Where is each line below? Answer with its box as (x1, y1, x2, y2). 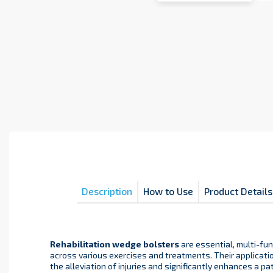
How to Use (143, 185, 193, 197)
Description (81, 185, 132, 197)
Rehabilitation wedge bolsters (49, 239, 181, 250)
